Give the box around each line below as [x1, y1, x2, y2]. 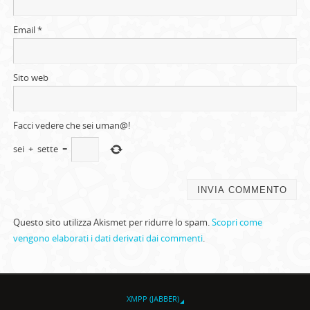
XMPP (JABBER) [127, 293, 179, 304]
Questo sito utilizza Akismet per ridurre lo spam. [12, 217, 212, 229]
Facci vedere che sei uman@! [12, 119, 130, 131]
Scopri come [211, 217, 262, 229]
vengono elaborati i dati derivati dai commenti [12, 232, 203, 245]
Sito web [12, 71, 48, 84]
